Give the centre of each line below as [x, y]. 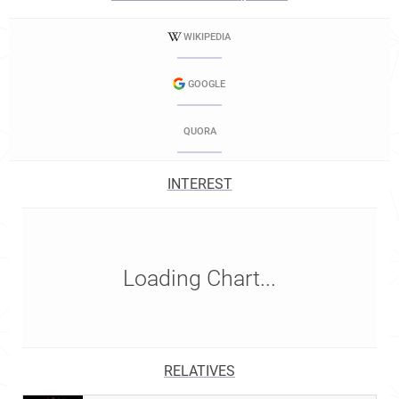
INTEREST [199, 184]
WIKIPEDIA [207, 37]
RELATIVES [199, 371]
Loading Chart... [199, 278]
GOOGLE [207, 84]
